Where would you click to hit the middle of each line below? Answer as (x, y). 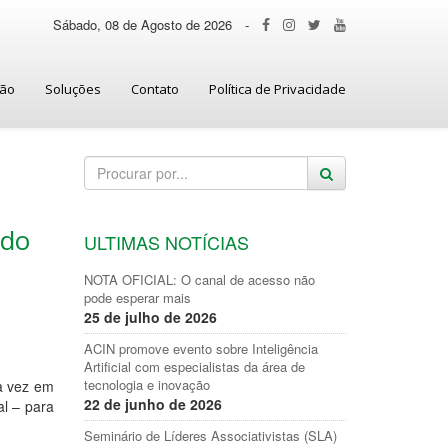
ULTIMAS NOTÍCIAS (166, 242)
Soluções (73, 89)
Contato (155, 89)
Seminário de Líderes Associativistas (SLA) (210, 435)
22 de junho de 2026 (152, 404)
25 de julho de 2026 (150, 317)
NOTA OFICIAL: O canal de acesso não (199, 279)
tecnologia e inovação (146, 384)
